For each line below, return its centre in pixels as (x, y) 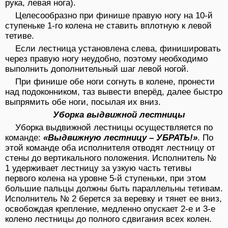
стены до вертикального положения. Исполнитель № (111, 158)
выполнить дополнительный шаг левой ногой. (97, 69)
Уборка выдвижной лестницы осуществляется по (114, 128)
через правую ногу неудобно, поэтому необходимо (106, 59)
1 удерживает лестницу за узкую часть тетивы (98, 168)
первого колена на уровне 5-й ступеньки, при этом (106, 179)
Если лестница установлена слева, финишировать (118, 49)
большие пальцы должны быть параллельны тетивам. (114, 189)
